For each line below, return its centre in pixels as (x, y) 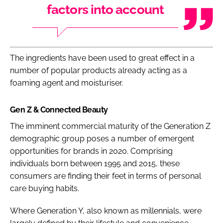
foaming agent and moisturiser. (66, 83)
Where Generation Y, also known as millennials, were (106, 211)
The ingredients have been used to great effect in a (102, 58)
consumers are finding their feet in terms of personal (106, 176)
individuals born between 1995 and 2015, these (95, 163)
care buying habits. (45, 188)
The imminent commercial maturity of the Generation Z (110, 126)
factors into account (105, 9)
